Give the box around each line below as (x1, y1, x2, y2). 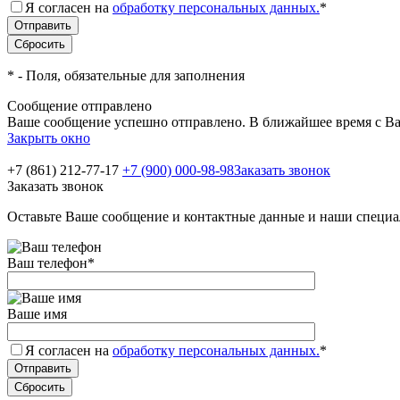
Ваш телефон (7, 255, 87, 271)
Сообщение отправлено (7, 98, 152, 113)
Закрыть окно (7, 130, 90, 146)
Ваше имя (7, 306, 67, 321)
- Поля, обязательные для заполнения (14, 68, 245, 83)
